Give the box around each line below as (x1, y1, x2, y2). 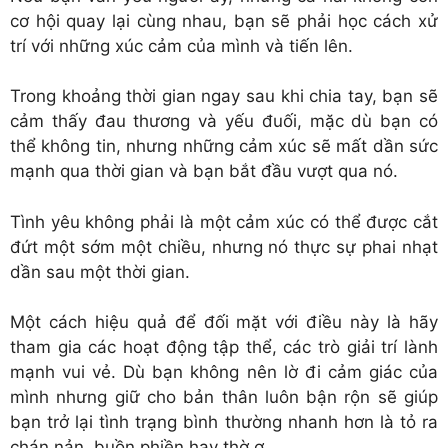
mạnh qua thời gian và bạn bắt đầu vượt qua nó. (10, 161, 398, 182)
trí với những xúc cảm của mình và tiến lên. (10, 35, 353, 56)
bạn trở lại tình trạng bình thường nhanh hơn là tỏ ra (10, 412, 438, 433)
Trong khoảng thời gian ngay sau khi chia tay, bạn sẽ (10, 86, 438, 107)
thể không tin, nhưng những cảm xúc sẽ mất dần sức (10, 136, 438, 157)
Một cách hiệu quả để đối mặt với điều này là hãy (10, 312, 438, 333)
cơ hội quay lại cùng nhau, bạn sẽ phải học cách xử (10, 10, 438, 31)
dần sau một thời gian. (10, 261, 190, 282)
